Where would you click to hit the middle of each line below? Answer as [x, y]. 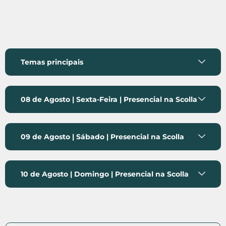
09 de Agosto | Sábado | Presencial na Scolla [102, 137]
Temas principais [52, 62]
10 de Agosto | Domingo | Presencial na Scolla [105, 174]
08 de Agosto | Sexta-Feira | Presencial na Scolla [109, 100]
